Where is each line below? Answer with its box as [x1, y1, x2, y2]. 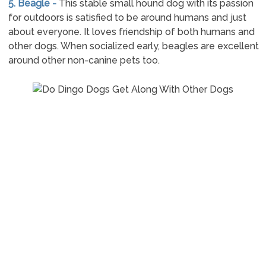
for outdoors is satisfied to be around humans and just [8, 12, 246, 23]
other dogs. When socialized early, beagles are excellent [8, 40, 259, 52]
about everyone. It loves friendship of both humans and [8, 26, 255, 37]
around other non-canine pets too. [8, 55, 160, 66]
